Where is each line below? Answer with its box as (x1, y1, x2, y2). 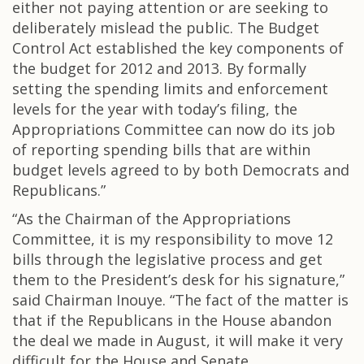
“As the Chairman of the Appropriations (12, 209, 291, 228)
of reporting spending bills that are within (12, 140, 310, 159)
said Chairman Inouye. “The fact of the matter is (12, 290, 349, 310)
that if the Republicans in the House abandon (12, 310, 331, 330)
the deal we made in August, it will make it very (12, 331, 343, 350)
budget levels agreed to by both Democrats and (12, 160, 349, 180)
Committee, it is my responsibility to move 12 (12, 229, 333, 249)
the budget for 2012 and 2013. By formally (12, 58, 306, 78)
